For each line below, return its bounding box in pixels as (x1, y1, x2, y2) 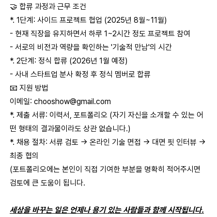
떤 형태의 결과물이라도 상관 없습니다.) (10, 124, 131, 133)
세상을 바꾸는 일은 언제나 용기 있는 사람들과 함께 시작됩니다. (10, 205, 204, 215)
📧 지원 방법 (10, 83, 48, 93)
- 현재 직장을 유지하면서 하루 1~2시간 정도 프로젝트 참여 (10, 29, 190, 38)
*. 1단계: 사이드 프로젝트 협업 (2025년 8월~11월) (10, 15, 167, 25)
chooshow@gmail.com (34, 97, 111, 106)
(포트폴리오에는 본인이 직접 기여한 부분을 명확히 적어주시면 (10, 165, 201, 174)
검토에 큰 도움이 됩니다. (10, 178, 85, 187)
